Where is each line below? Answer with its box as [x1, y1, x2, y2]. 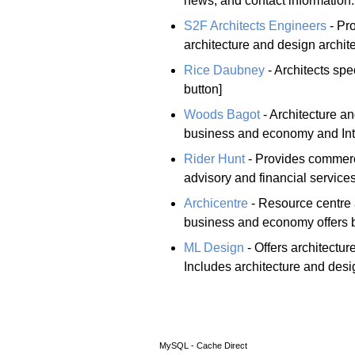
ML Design [184, 240, 244, 254]
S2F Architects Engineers [184, 18, 326, 32]
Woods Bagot [184, 107, 260, 121]
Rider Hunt [184, 151, 245, 166]
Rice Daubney [184, 63, 265, 77]
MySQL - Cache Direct [152, 341, 247, 351]
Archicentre [184, 196, 248, 210]
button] [184, 82, 222, 96]
